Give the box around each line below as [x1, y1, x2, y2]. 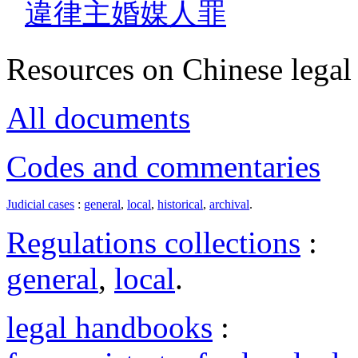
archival [209, 197, 249, 211]
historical [157, 197, 203, 211]
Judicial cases [6, 197, 74, 211]
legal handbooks [6, 309, 213, 344]
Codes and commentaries [6, 149, 320, 184]
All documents [6, 100, 190, 135]
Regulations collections [6, 225, 300, 260]
